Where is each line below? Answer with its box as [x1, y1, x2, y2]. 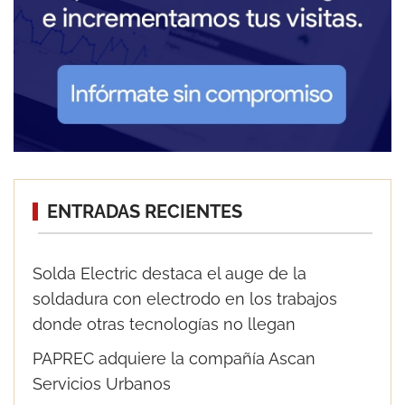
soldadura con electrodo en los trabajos [33, 289, 337, 308]
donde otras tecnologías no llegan [33, 315, 296, 334]
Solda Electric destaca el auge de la [33, 264, 306, 283]
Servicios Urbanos [33, 374, 171, 393]
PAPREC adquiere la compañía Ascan [33, 349, 316, 368]
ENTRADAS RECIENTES [47, 201, 242, 222]
